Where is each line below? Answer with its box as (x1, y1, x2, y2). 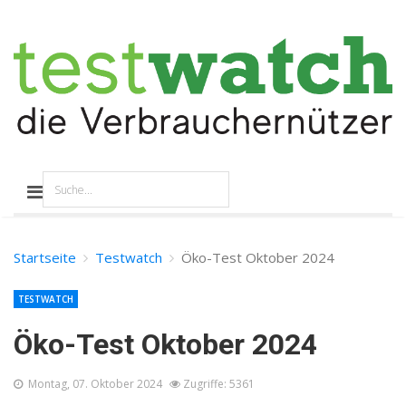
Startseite (14, 248, 76, 267)
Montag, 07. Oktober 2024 (28, 376, 162, 392)
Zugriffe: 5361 (183, 376, 255, 392)
